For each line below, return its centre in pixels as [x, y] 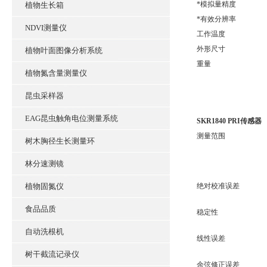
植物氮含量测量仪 [56, 73]
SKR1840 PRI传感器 [229, 121]
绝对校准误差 [218, 186]
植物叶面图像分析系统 [64, 50]
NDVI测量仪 [46, 28]
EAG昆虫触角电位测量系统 [72, 118]
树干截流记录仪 [52, 254]
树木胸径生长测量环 [60, 141]
